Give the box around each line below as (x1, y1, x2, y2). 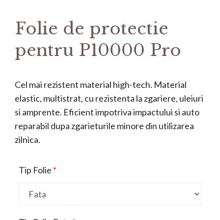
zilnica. (15, 134, 40, 145)
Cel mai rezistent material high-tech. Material (15, 79, 187, 90)
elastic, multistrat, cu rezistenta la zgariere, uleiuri (15, 92, 203, 104)
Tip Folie (19, 164, 52, 175)
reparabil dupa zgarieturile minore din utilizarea (15, 120, 194, 131)
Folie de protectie (15, 18, 168, 39)
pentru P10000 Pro (15, 40, 181, 60)
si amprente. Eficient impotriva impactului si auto (15, 106, 199, 117)
